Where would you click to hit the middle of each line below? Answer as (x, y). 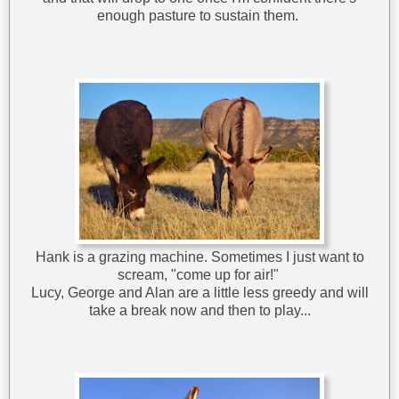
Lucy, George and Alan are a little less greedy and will (199, 293)
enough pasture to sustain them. (199, 16)
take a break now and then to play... (199, 311)
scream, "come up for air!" (199, 275)
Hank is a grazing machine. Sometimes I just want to (199, 257)
